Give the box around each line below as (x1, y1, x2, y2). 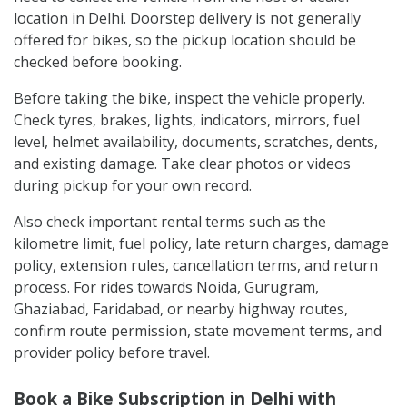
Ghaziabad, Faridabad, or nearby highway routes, (14, 298, 348, 319)
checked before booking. (14, 51, 182, 72)
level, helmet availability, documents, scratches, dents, (14, 131, 378, 152)
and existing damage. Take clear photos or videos (14, 153, 351, 174)
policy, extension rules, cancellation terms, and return (14, 254, 378, 275)
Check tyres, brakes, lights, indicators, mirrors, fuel (14, 109, 360, 130)
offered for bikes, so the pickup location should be (14, 29, 356, 50)
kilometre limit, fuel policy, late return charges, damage (14, 233, 389, 253)
